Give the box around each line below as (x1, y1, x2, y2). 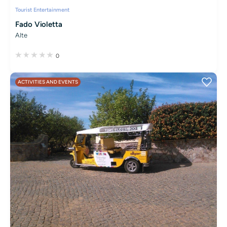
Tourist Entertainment (15, 6, 69, 13)
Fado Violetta (15, 19, 63, 29)
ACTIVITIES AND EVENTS (18, 78, 78, 85)
